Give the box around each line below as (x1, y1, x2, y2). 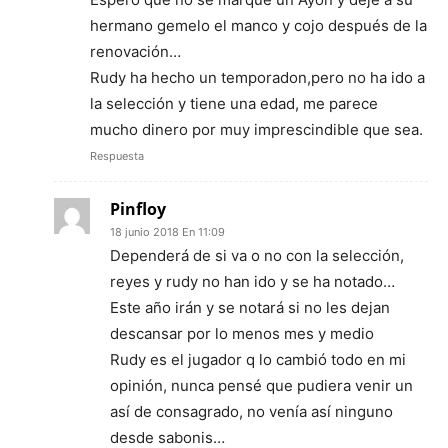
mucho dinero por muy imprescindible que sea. (90, 119, 423, 139)
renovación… (90, 41, 181, 61)
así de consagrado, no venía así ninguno (110, 401, 393, 421)
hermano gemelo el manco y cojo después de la (90, 15, 427, 35)
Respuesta (90, 148, 144, 163)
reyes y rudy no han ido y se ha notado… (110, 271, 395, 291)
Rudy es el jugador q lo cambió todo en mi (110, 349, 406, 369)
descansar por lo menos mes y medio (110, 323, 374, 343)
